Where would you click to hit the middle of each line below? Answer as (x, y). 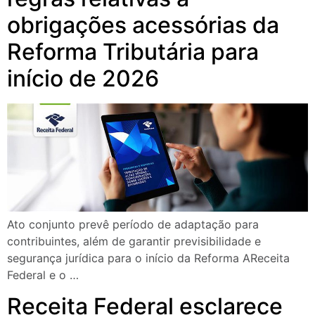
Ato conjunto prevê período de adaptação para (133, 224)
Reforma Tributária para (133, 51)
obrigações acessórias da (143, 25)
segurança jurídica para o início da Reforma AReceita (148, 258)
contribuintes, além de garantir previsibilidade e (134, 241)
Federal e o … (43, 275)
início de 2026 (83, 78)
